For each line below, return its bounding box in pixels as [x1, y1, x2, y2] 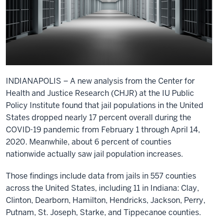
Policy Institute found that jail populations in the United [6, 100, 203, 110]
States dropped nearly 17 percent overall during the [6, 112, 191, 123]
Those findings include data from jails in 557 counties [6, 170, 196, 181]
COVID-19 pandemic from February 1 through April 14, [6, 124, 200, 135]
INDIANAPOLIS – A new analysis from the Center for [6, 75, 195, 86]
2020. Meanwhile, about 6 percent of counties [6, 136, 171, 147]
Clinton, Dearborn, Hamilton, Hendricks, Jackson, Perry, [6, 195, 205, 205]
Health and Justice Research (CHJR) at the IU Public [6, 88, 194, 98]
